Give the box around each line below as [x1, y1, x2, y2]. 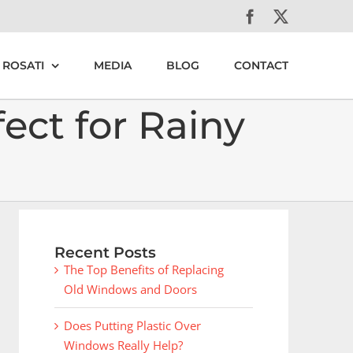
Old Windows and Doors [63, 281, 197, 297]
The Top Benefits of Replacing [63, 262, 224, 277]
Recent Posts [54, 243, 156, 262]
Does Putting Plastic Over [63, 318, 201, 333]
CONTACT [234, 58, 288, 72]
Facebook [257, 8, 316, 23]
